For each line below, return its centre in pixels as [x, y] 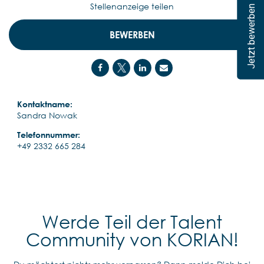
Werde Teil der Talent [132, 222]
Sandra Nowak [47, 115]
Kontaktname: [45, 104]
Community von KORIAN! [132, 239]
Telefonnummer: [49, 134]
